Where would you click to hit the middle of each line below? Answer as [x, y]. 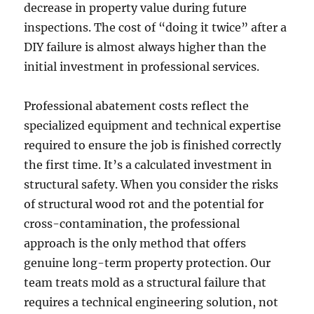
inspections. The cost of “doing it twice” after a [156, 28]
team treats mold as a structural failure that [145, 283]
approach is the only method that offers [135, 244]
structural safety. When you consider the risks [151, 185]
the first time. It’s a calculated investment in [148, 165]
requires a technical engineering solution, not [151, 302]
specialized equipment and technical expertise [153, 126]
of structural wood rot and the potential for [144, 204]
